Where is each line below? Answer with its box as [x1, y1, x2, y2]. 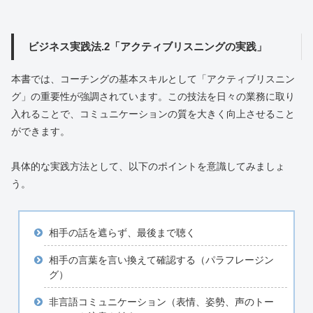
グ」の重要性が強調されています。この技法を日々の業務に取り [11, 90, 295, 102]
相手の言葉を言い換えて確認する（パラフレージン [48, 254, 274, 265]
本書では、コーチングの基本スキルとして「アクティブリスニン [11, 73, 295, 85]
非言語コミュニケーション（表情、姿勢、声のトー [48, 296, 274, 307]
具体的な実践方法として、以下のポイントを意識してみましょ [11, 161, 285, 173]
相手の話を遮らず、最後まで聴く [48, 227, 196, 239]
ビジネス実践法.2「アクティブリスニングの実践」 [27, 40, 267, 52]
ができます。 [11, 125, 70, 137]
